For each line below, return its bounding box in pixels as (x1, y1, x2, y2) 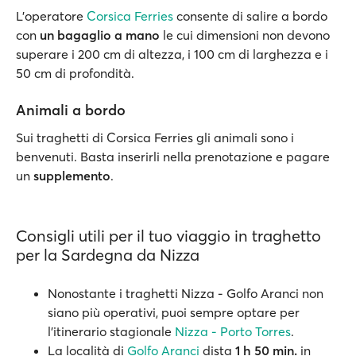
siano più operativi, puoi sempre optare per (48, 304, 300, 320)
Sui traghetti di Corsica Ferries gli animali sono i (16, 130, 294, 145)
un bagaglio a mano (40, 27, 160, 43)
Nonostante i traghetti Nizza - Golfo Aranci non (48, 285, 323, 301)
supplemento (33, 168, 110, 184)
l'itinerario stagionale (48, 323, 175, 339)
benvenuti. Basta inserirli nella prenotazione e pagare (16, 149, 330, 164)
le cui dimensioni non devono (160, 27, 330, 43)
